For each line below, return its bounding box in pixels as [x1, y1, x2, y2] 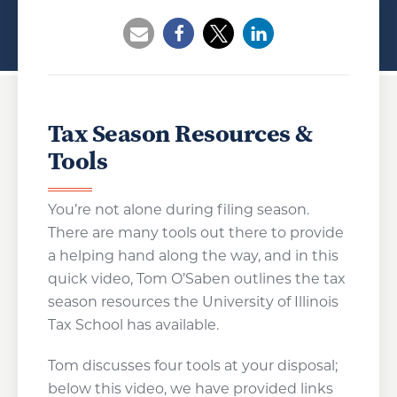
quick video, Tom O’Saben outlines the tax [47, 270, 346, 287]
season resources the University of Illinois [47, 293, 339, 310]
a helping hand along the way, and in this [47, 247, 339, 264]
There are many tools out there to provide [47, 224, 344, 241]
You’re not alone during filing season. [47, 201, 309, 218]
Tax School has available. [47, 316, 219, 333]
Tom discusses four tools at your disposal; [47, 357, 338, 374]
